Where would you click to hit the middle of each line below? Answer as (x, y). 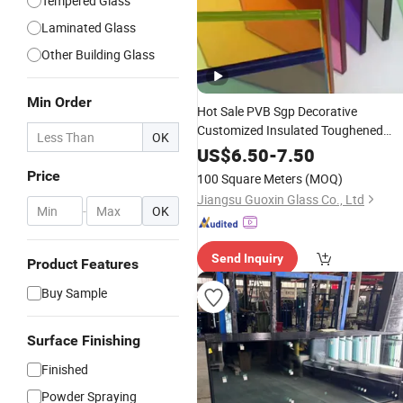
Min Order (59, 102)
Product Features (83, 264)
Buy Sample (74, 293)
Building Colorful (244, 149)
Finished (65, 369)
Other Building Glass (98, 54)
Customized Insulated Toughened (290, 130)
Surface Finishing (84, 340)
